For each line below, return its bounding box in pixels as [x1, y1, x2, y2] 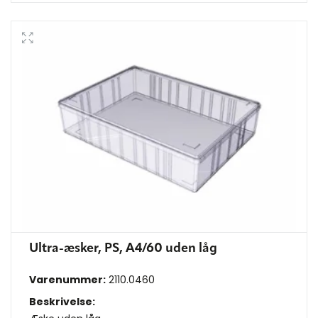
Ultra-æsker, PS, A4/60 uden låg [29, 242, 217, 256]
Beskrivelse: [29, 295, 95, 309]
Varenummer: [29, 273, 106, 287]
